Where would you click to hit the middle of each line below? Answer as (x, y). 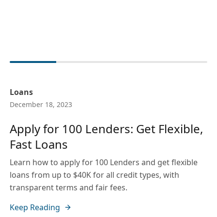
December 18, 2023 (41, 104)
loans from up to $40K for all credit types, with (94, 175)
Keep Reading (35, 207)
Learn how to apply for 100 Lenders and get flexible (104, 162)
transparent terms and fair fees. (69, 187)
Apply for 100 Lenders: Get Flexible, (106, 129)
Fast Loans (39, 144)
